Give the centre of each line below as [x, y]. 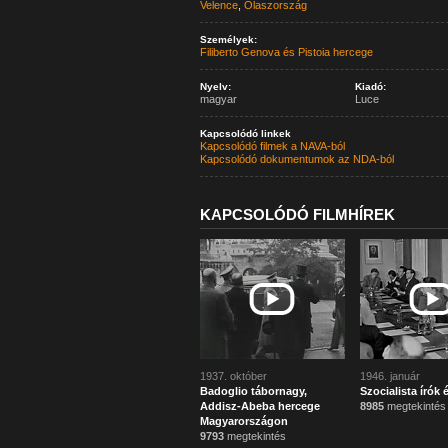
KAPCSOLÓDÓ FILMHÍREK [297, 214]
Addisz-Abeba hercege [259, 406]
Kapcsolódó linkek [245, 133]
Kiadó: [370, 86]
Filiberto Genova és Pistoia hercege [286, 52]
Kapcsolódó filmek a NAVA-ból [272, 146]
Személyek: [228, 39]
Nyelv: [215, 86]
